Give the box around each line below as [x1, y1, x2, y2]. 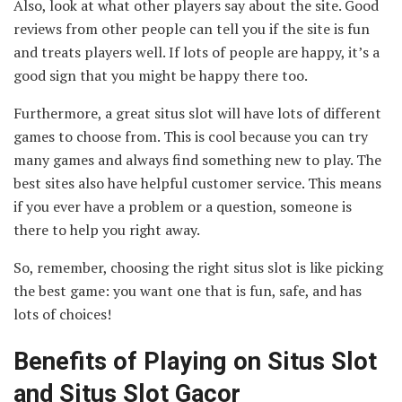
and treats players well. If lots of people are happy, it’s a [13, 41, 380, 62]
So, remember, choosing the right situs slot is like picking [13, 257, 383, 277]
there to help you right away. [13, 219, 200, 240]
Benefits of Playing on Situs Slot [13, 347, 377, 377]
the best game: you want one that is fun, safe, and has [13, 280, 362, 301]
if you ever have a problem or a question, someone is [13, 196, 352, 216]
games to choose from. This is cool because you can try [13, 126, 368, 146]
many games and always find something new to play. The [13, 149, 381, 170]
